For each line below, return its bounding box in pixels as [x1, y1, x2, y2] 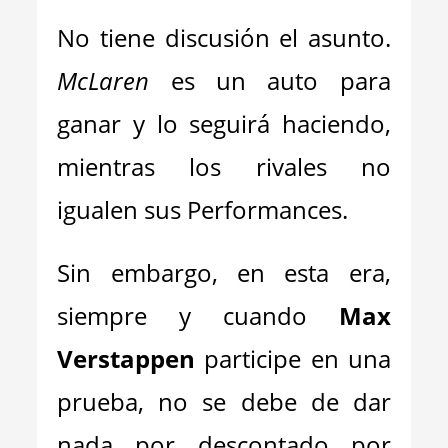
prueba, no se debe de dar [57, 385, 391, 418]
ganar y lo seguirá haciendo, [57, 107, 391, 140]
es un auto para [149, 64, 391, 97]
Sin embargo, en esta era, [57, 256, 391, 289]
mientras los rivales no [57, 150, 391, 183]
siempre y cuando [57, 299, 339, 332]
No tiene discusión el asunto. [57, 21, 391, 54]
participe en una [195, 342, 391, 375]
